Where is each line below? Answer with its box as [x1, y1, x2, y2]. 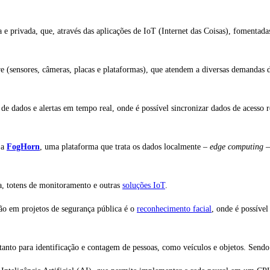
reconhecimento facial [137, 204, 212, 214]
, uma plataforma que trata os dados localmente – [40, 142, 210, 152]
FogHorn [7, 142, 40, 152]
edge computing [210, 142, 263, 152]
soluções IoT [122, 181, 165, 190]
